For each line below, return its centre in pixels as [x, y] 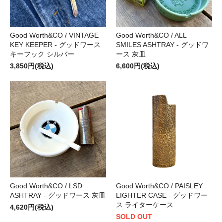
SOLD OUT [134, 216]
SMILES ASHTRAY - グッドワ [162, 44]
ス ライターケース [145, 204]
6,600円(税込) [138, 66]
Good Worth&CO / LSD [46, 186]
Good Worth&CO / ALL [151, 35]
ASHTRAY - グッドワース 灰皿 [58, 195]
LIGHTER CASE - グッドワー [162, 195]
